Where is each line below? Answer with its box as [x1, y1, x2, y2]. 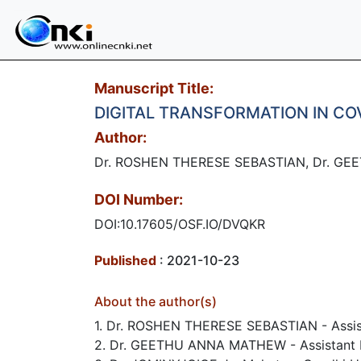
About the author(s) [94, 293, 217, 309]
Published [94, 252, 156, 268]
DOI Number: [94, 191, 183, 208]
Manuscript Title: [94, 80, 214, 97]
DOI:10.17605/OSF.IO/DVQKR [94, 216, 265, 232]
